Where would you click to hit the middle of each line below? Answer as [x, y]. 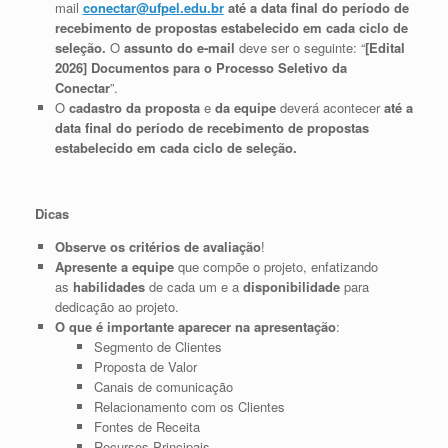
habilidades [108, 286]
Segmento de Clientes [157, 346]
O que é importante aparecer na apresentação [195, 326]
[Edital [384, 47]
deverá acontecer [329, 107]
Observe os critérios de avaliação [157, 246]
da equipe [245, 107]
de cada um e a [193, 286]
